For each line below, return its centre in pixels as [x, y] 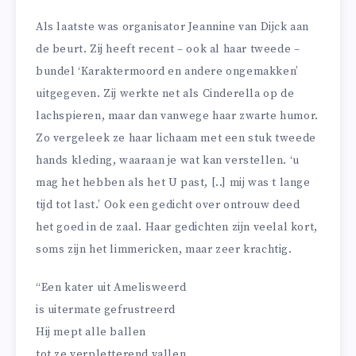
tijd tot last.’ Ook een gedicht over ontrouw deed [168, 205]
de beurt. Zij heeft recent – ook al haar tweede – [168, 49]
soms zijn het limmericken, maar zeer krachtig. [164, 249]
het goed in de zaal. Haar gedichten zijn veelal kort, [177, 227]
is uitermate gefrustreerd [106, 310]
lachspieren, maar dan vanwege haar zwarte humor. [177, 116]
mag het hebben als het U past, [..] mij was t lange [173, 182]
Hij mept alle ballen [91, 333]
